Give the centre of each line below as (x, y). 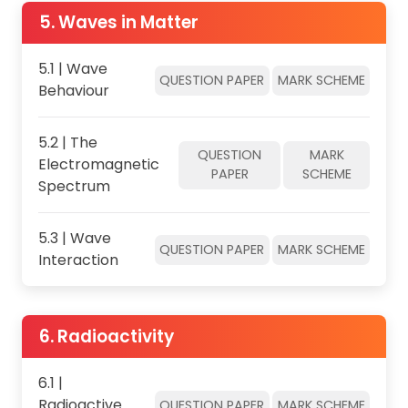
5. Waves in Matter (118, 22)
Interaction (78, 260)
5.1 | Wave (72, 69)
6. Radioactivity (106, 336)
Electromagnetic (98, 165)
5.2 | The (67, 143)
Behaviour (73, 91)
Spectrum (74, 187)
